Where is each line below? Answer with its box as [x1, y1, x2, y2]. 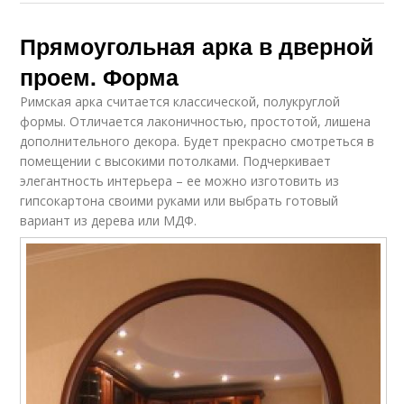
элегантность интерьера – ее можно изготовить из [20, 172, 340, 190]
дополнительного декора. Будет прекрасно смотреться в [20, 133, 375, 151]
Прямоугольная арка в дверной [20, 30, 374, 63]
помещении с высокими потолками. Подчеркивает [20, 152, 332, 170]
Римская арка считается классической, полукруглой [20, 93, 341, 111]
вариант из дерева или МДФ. [20, 212, 197, 230]
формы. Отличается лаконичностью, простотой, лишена [20, 113, 372, 131]
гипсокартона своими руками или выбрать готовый [20, 192, 339, 210]
